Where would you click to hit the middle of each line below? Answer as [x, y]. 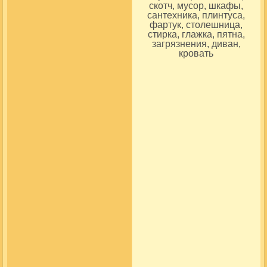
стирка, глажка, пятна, [196, 34]
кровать [196, 53]
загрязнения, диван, [196, 44]
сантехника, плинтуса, [196, 15]
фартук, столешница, [196, 24]
